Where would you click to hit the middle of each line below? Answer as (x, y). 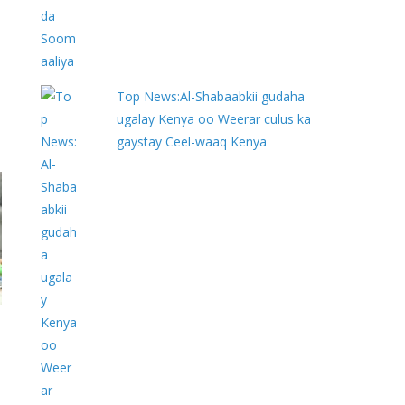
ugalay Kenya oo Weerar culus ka (214, 119)
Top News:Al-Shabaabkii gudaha (211, 96)
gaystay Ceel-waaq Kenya (192, 141)
